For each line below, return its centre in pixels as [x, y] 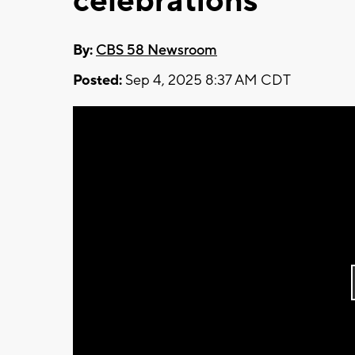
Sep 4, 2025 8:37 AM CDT [206, 80]
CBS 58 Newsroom [157, 50]
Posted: [97, 80]
